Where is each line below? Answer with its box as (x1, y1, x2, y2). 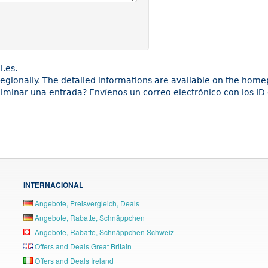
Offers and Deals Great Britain (33, 241, 132, 252)
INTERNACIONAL (23, 179, 83, 191)
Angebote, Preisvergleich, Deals (33, 198, 139, 209)
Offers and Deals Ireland (33, 255, 114, 266)
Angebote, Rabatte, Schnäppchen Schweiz (33, 227, 174, 237)
